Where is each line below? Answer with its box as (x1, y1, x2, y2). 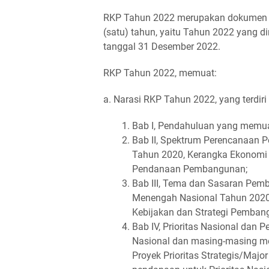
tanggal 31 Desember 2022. (103, 41, 220, 52)
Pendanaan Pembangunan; (132, 163, 247, 175)
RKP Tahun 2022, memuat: (103, 67, 217, 79)
